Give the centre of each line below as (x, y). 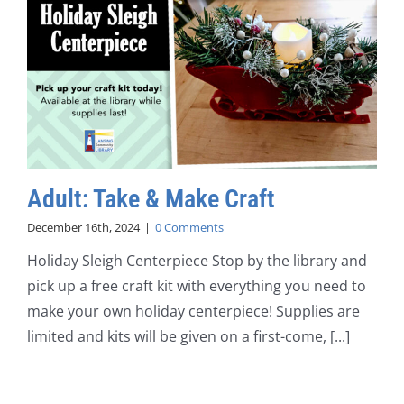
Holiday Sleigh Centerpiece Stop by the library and (197, 261)
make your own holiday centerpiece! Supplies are (193, 312)
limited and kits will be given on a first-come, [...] (188, 337)
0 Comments (189, 228)
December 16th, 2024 (83, 228)
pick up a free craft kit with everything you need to (196, 286)
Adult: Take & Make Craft (151, 199)
